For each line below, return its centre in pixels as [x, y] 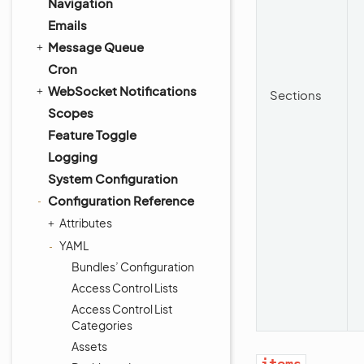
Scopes [71, 113]
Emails [67, 25]
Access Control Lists [125, 288]
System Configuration [113, 178]
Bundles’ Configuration [133, 266]
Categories [102, 325]
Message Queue [96, 47]
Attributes [86, 223]
